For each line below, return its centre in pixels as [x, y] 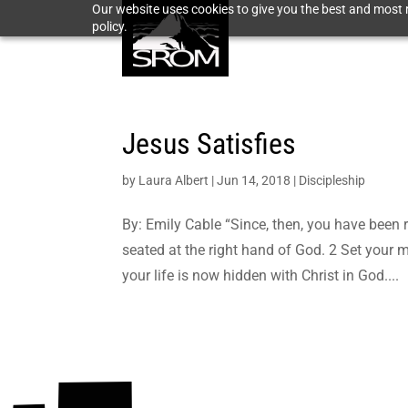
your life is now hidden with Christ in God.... [261, 275]
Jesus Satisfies [209, 144]
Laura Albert [174, 180]
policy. [109, 26]
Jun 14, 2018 [254, 180]
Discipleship [332, 180]
